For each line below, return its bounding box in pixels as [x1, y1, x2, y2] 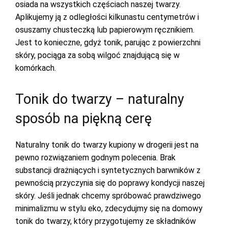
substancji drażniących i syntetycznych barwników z [15, 165, 201, 175]
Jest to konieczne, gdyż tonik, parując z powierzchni [15, 38, 201, 47]
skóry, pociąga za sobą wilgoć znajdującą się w [15, 50, 180, 60]
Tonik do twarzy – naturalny [15, 91, 184, 107]
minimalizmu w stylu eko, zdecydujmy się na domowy [15, 204, 203, 213]
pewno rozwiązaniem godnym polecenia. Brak [15, 153, 176, 162]
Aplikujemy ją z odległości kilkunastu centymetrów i [15, 12, 199, 22]
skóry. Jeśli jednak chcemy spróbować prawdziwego [15, 191, 201, 201]
